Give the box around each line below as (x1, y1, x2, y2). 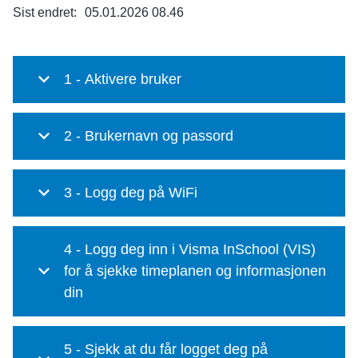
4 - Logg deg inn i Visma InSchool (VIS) (64, 241, 85, 257)
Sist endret (13, 6, 74, 19)
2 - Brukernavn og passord (64, 128, 233, 144)
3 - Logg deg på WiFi (64, 185, 197, 201)
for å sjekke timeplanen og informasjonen (64, 263, 326, 279)
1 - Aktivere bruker (64, 71, 181, 87)
